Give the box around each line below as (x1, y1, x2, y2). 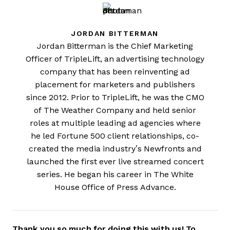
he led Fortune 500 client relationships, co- (31, 131, 199, 140)
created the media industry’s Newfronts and (28, 144, 202, 153)
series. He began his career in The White (36, 170, 194, 179)
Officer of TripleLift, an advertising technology (26, 54, 204, 63)
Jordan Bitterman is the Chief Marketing (37, 42, 193, 50)
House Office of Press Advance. (54, 183, 176, 191)
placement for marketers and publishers (35, 80, 195, 89)
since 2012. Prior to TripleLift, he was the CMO (26, 93, 204, 102)
